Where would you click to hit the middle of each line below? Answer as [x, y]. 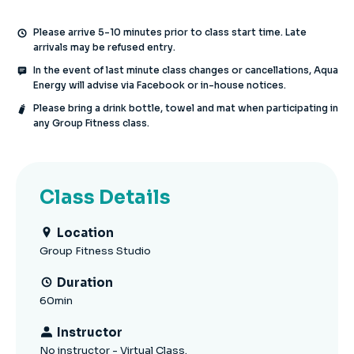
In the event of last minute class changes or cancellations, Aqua [186, 70]
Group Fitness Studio [95, 251]
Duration [85, 282]
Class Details [105, 198]
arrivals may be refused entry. [104, 47]
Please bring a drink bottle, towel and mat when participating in [186, 108]
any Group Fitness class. [91, 123]
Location [85, 233]
